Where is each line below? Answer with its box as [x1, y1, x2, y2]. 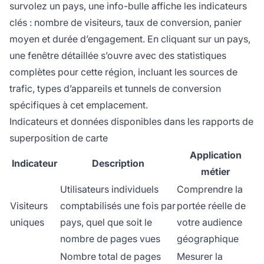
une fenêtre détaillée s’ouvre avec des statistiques [9, 49, 226, 62]
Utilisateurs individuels [60, 183, 159, 196]
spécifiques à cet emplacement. [9, 99, 148, 111]
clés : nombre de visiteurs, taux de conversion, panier [9, 16, 242, 29]
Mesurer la [177, 250, 223, 263]
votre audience [177, 216, 242, 229]
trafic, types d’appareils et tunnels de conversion [9, 82, 221, 95]
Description [91, 157, 144, 170]
